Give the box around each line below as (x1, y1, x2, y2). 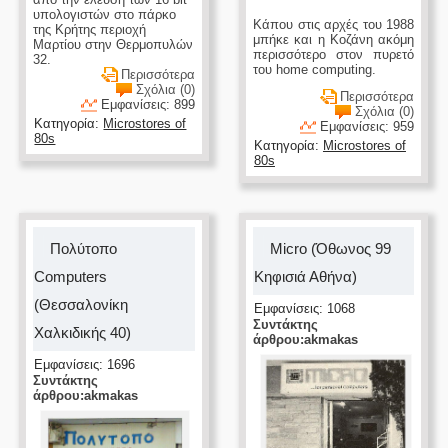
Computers (34, 268, 108, 285)
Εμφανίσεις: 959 (320, 119, 415, 135)
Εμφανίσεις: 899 (100, 97, 195, 113)
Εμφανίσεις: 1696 (34, 357, 136, 372)
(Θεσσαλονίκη (34, 296, 129, 313)
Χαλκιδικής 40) (34, 324, 132, 341)
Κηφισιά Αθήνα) (253, 268, 357, 285)
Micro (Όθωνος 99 (269, 240, 391, 257)
